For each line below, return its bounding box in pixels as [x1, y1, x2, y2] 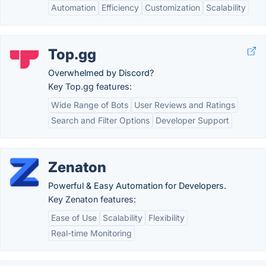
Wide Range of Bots [51, 100, 128, 110]
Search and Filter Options [51, 115, 150, 125]
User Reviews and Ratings [134, 100, 235, 110]
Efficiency [102, 2, 139, 12]
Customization [145, 2, 200, 12]
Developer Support [156, 115, 229, 125]
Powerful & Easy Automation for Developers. [48, 180, 226, 191]
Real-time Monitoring [51, 228, 132, 238]
